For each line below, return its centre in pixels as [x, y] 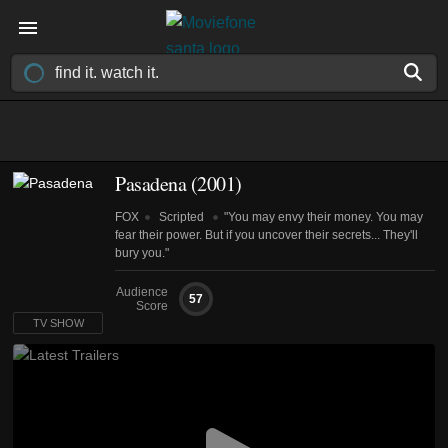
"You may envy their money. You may [323, 217]
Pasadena [150, 183]
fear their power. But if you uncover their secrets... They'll [266, 235]
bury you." [142, 253]
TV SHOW [58, 323]
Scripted [181, 217]
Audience [142, 292]
